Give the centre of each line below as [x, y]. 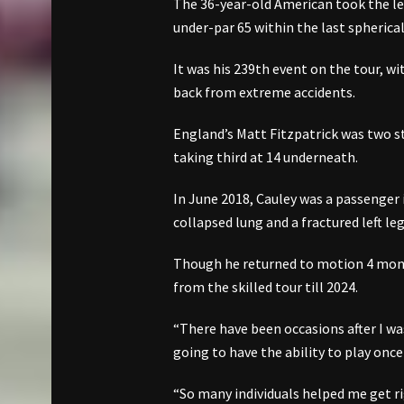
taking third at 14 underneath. [266, 157]
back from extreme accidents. [264, 92]
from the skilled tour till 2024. [266, 287]
